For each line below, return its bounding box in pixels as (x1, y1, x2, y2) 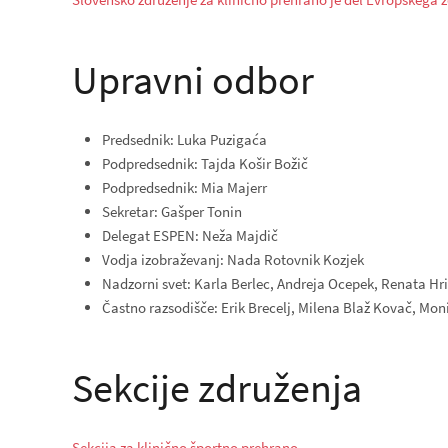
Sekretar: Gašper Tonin (102, 202, 242, 221)
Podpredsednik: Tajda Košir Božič (102, 154, 308, 173)
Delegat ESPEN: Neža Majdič (102, 226, 278, 245)
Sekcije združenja (72, 363, 362, 413)
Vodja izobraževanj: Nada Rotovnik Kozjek (102, 250, 364, 269)
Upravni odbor (72, 55, 314, 105)
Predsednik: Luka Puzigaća (102, 130, 267, 149)
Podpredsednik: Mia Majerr (102, 178, 267, 197)
